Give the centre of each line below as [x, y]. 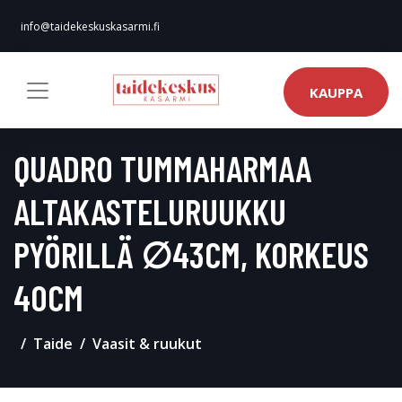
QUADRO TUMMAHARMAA [162, 168]
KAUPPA [336, 92]
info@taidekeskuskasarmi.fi [90, 26]
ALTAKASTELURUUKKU [150, 211]
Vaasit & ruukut [147, 344]
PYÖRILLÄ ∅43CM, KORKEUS [191, 254]
